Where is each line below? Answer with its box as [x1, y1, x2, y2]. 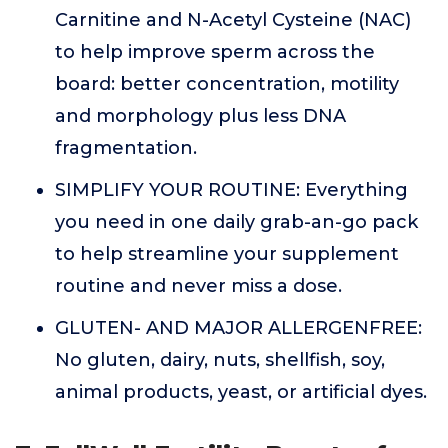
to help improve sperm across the [55, 40, 375, 63]
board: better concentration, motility [55, 72, 399, 95]
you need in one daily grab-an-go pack [55, 210, 418, 233]
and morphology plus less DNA [55, 104, 346, 127]
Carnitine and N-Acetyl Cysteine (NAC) [55, 8, 411, 31]
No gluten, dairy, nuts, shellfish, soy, [55, 348, 385, 371]
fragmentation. [55, 136, 197, 159]
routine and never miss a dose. [55, 274, 342, 297]
